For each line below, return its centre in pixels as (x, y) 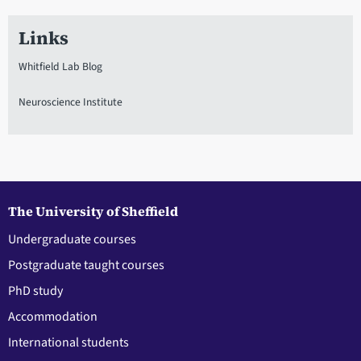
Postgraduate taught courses (86, 265)
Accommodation (53, 316)
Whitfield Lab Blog (60, 66)
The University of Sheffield (93, 211)
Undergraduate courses (72, 239)
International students (68, 342)
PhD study (35, 290)
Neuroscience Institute (70, 102)
